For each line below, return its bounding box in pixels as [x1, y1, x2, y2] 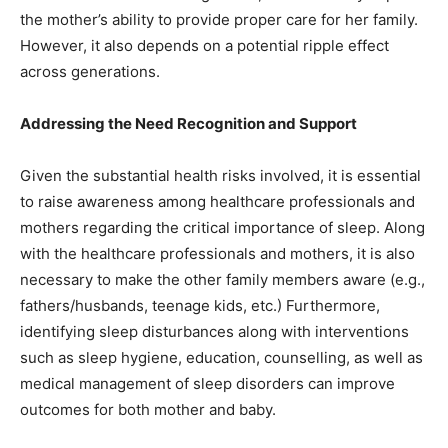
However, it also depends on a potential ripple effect [20, 36, 389, 56]
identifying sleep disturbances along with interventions [20, 322, 409, 342]
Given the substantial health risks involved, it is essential [20, 166, 421, 186]
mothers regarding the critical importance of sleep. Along [20, 218, 425, 238]
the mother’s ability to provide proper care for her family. [20, 10, 418, 30]
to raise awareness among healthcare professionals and [20, 192, 415, 212]
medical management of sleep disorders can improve [20, 374, 395, 394]
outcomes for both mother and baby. [20, 400, 276, 420]
